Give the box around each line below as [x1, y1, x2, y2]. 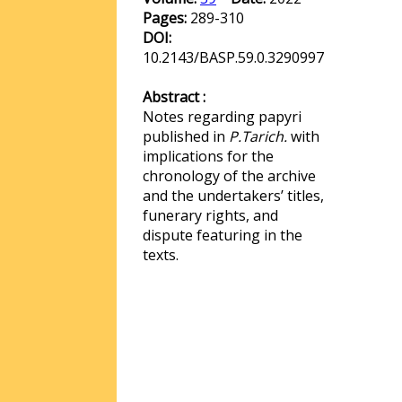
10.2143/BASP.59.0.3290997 [143, 48, 324, 67]
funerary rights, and [143, 205, 278, 225]
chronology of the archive [143, 166, 316, 186]
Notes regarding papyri [143, 107, 301, 127]
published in [143, 127, 229, 146]
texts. [143, 245, 179, 265]
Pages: [143, 8, 190, 28]
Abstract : [143, 87, 205, 107]
